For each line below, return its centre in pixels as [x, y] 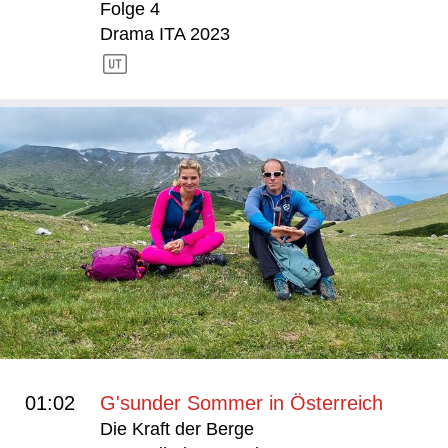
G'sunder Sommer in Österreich [241, 402]
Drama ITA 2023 [165, 33]
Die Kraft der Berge [177, 428]
